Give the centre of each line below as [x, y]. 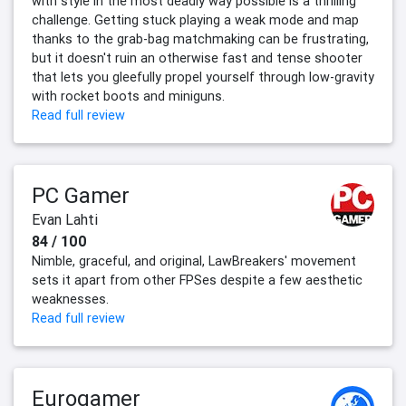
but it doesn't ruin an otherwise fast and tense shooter [197, 58]
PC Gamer [81, 196]
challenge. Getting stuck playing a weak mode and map [195, 20]
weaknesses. [70, 300]
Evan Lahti [65, 220]
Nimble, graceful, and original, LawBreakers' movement [194, 261]
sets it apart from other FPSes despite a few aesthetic [197, 280]
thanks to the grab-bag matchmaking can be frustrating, [200, 39]
